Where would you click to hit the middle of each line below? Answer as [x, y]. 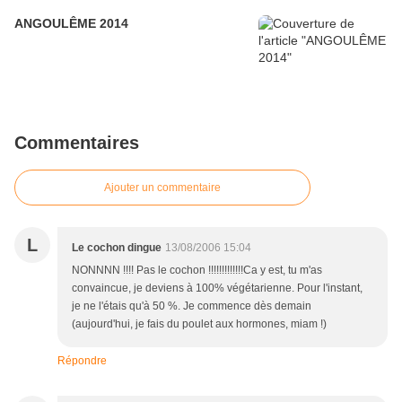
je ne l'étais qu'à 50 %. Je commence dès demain [192, 306]
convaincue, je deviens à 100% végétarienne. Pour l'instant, [217, 288]
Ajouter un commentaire [162, 188]
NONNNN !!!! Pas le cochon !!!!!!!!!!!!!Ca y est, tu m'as [197, 271]
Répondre [82, 361]
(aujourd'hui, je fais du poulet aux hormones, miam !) [199, 324]
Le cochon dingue [117, 248]
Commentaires [77, 143]
